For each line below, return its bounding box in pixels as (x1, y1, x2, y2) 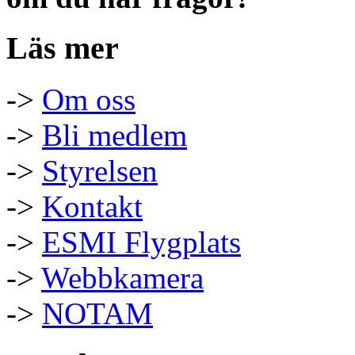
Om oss (42, 82, 136, 117)
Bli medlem (42, 118, 187, 153)
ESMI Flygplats (42, 225, 241, 260)
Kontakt (42, 189, 143, 224)
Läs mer (6, 30, 119, 67)
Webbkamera (41, 261, 204, 296)
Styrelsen (42, 154, 158, 189)
